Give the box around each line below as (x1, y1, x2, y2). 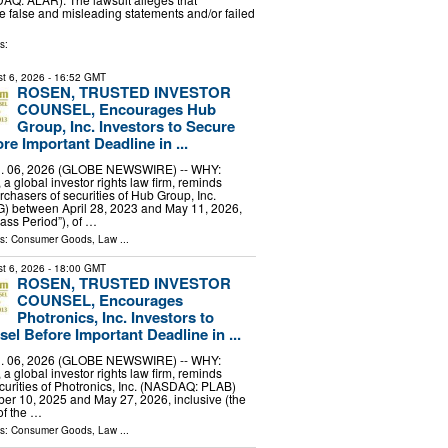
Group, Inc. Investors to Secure (16, 115, 235, 138)
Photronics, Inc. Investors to (16, 305, 214, 328)
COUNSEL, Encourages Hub (16, 98, 216, 121)
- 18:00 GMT (44, 260, 106, 275)
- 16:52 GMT (44, 70, 106, 85)
